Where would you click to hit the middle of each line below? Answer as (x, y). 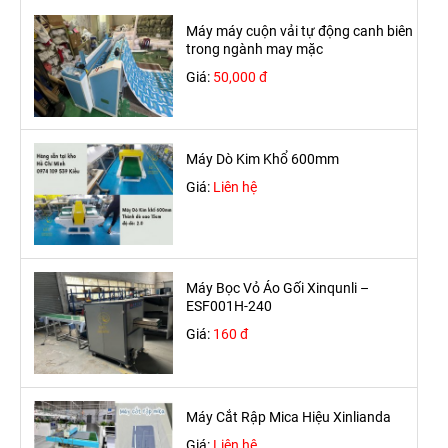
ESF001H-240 (229, 306)
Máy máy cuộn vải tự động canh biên (299, 30)
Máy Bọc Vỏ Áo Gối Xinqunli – (277, 288)
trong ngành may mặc (254, 48)
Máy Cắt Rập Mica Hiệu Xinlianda (288, 417)
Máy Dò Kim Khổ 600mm (262, 159)
